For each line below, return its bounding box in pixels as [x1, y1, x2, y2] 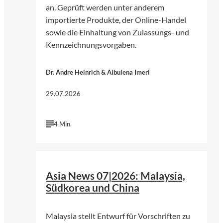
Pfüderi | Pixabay [148, 143, 185, 149]
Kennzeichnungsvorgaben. [46, 40, 136, 50]
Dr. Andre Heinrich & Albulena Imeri [46, 68, 150, 76]
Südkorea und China [46, 181, 139, 194]
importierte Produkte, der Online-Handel [46, 15, 186, 25]
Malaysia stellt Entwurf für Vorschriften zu [46, 211, 190, 221]
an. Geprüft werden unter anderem [46, 2, 164, 12]
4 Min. [54, 120, 72, 128]
